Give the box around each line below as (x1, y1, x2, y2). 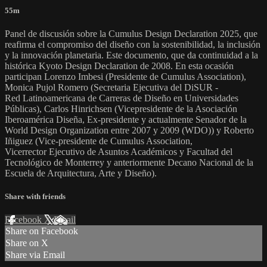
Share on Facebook (5, 226, 78, 237)
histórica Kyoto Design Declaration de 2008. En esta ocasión (5, 61, 234, 72)
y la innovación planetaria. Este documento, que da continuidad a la (5, 50, 258, 61)
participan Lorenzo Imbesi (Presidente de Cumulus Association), (5, 72, 246, 82)
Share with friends (5, 192, 66, 201)
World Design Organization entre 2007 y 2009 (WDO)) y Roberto (5, 125, 254, 136)
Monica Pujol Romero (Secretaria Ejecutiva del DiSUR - (5, 82, 218, 93)
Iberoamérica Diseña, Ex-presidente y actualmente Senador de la (5, 114, 247, 125)
